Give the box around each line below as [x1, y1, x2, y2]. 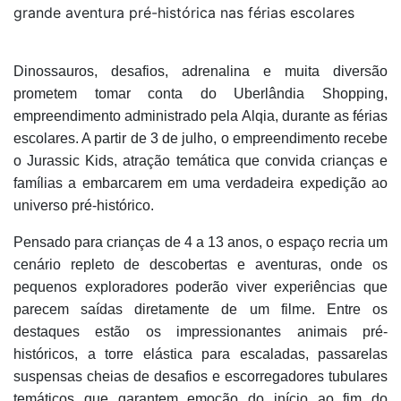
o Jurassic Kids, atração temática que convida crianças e [13, 153, 388, 168]
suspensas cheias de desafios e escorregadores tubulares [13, 369, 388, 384]
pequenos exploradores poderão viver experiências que [13, 279, 388, 294]
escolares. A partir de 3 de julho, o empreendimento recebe [13, 131, 388, 146]
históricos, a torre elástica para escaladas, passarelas [13, 346, 388, 362]
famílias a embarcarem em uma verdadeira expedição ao [13, 175, 388, 191]
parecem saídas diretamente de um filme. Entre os [13, 302, 388, 317]
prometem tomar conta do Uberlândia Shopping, [13, 86, 388, 101]
